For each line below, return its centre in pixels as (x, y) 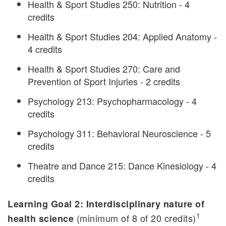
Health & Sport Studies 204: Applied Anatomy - (122, 36)
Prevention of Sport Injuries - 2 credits (104, 81)
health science (41, 218)
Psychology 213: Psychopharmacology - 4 (112, 101)
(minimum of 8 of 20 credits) (135, 218)
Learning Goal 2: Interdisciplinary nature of (106, 204)
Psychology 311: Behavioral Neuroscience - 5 (119, 133)
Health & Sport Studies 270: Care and (104, 68)
